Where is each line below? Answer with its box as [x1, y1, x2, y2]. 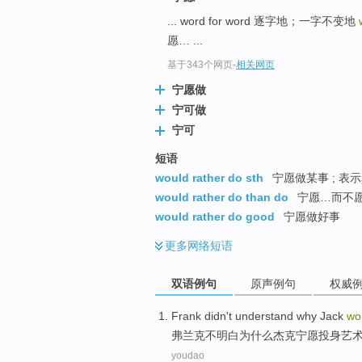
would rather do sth [155, 170, 263, 184]
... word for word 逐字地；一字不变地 [167, 15, 359, 28]
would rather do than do [155, 190, 288, 204]
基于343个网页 [167, 59, 233, 71]
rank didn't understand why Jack [179, 309, 347, 322]
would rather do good [155, 209, 275, 223]
